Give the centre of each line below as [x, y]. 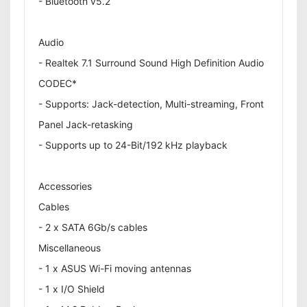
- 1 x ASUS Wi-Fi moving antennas [115, 268]
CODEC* [58, 83]
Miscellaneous [70, 248]
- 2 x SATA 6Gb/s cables [93, 227]
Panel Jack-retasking [86, 124]
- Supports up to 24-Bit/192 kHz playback [133, 145]
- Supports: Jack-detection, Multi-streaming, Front [151, 104]
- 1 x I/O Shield [72, 289]
